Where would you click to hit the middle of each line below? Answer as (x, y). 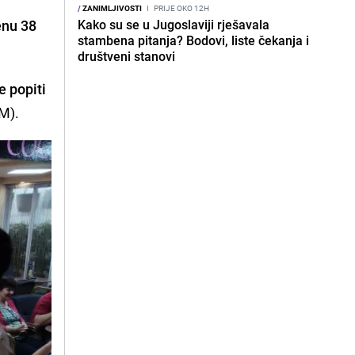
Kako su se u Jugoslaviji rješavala (174, 25)
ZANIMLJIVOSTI (111, 8)
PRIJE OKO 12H (181, 8)
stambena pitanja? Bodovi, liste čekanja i (193, 40)
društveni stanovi (126, 56)
